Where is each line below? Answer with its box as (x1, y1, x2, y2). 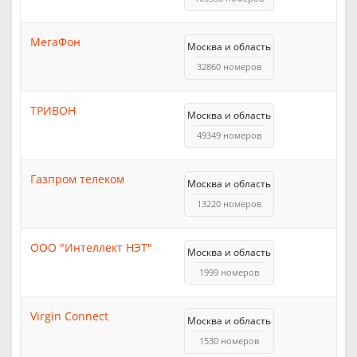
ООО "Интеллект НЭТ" (30, 239, 152, 255)
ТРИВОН (30, 102, 76, 118)
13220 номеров (197, 197, 261, 210)
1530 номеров (199, 334, 259, 347)
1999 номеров (199, 265, 259, 278)
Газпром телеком (30, 171, 124, 186)
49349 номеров (197, 128, 261, 141)
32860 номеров (197, 60, 261, 73)
